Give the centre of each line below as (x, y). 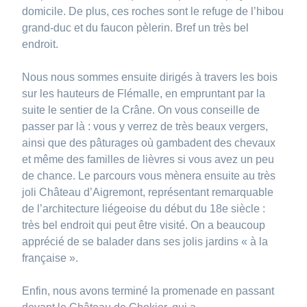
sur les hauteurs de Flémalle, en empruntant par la (144, 93)
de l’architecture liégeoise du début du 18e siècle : (144, 208)
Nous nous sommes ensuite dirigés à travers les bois (150, 77)
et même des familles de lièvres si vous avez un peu (148, 159)
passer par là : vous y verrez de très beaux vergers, (145, 126)
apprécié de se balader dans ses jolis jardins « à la (145, 241)
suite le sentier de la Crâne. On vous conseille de (141, 110)
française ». (52, 258)
